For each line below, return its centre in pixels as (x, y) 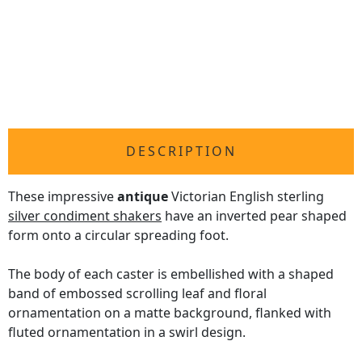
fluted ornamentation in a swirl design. (127, 333)
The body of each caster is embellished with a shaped (171, 274)
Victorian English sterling (246, 197)
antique (143, 197)
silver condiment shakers (85, 216)
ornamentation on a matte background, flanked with (170, 313)
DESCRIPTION (181, 152)
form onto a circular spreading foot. (118, 236)
